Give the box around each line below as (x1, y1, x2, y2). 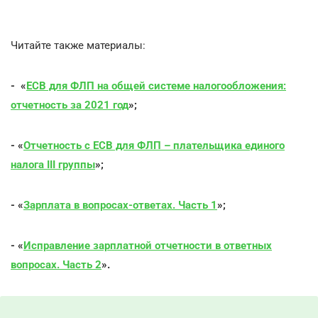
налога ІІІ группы (11, 158, 95, 171)
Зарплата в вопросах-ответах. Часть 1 (23, 199, 217, 212)
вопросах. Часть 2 (11, 258, 102, 271)
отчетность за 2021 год (11, 99, 128, 111)
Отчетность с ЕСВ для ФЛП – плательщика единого (23, 139, 285, 152)
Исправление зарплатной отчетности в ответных (23, 239, 272, 252)
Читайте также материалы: (11, 39, 146, 52)
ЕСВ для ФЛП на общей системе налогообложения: (26, 79, 286, 92)
